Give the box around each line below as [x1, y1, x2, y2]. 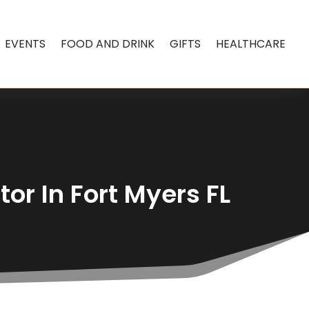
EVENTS [5, 35, 46, 52]
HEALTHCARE [216, 35, 286, 52]
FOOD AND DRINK [61, 35, 155, 52]
